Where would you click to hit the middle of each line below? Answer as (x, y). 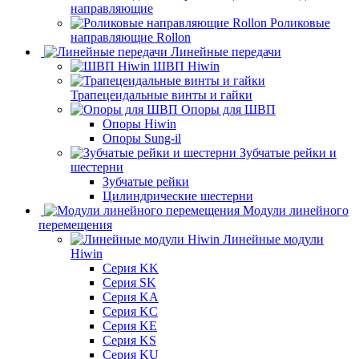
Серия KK (131, 268)
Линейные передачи (226, 52)
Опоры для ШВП (228, 109)
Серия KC (130, 311)
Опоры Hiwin (139, 124)
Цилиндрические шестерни (178, 196)
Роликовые (300, 23)
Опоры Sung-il (142, 138)
